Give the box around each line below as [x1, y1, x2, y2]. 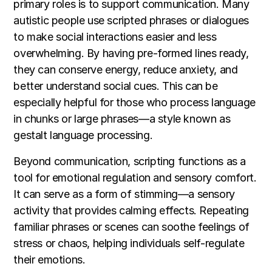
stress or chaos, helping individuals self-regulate [13, 237, 245, 250]
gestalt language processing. [13, 129, 153, 142]
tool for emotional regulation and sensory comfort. [13, 171, 257, 185]
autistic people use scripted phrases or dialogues [13, 14, 249, 27]
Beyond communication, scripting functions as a [13, 155, 246, 168]
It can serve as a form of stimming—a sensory [13, 188, 235, 201]
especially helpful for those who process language [13, 96, 256, 109]
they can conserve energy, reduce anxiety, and [13, 63, 238, 76]
